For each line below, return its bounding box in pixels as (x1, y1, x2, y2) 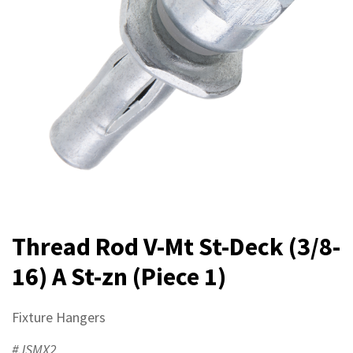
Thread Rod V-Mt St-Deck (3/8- (12, 230, 340, 262)
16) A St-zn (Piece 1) (12, 260, 226, 292)
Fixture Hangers (12, 307, 106, 326)
